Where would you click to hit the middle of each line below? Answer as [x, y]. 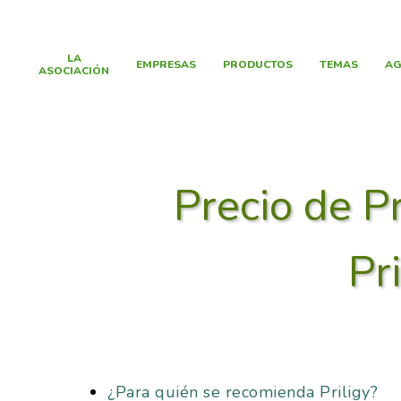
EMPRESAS [166, 64]
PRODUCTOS [258, 64]
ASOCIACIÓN [74, 71]
